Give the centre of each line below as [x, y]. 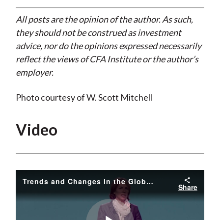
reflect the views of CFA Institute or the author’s [107, 59]
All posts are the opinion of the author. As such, [104, 19]
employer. [34, 72]
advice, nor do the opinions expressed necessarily [108, 46]
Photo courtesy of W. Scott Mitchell [84, 97]
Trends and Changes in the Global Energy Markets [150, 181]
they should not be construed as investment [98, 33]
